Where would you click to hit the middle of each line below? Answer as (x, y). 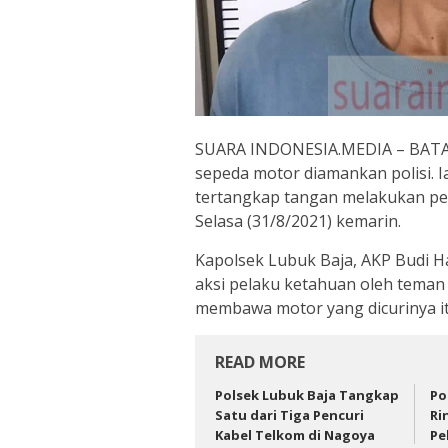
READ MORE (260, 361)
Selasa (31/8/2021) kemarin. (298, 220)
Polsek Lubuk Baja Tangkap (307, 394)
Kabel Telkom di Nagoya (295, 434)
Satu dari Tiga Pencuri (289, 414)
